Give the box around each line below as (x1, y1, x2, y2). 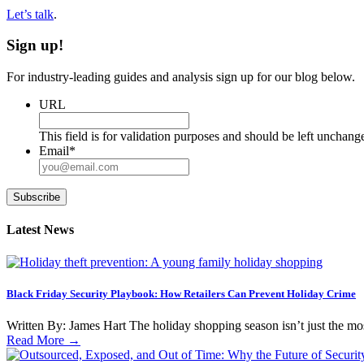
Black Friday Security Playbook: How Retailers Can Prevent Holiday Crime (6, 287, 356, 300)
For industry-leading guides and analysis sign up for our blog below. (6, 70, 355, 84)
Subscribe (13, 191, 60, 203)
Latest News (6, 223, 74, 237)
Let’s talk (6, 6, 54, 21)
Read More (6, 332, 67, 347)
